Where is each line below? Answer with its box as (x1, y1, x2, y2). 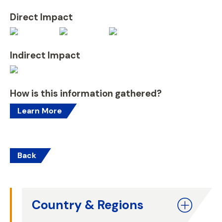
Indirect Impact (10, 49, 80, 61)
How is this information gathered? (10, 87, 162, 100)
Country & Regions (32, 197, 144, 213)
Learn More (17, 106, 62, 116)
